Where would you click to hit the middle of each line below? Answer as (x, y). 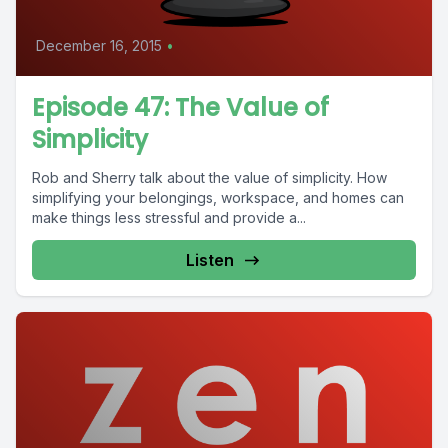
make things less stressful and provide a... (169, 217)
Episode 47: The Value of (180, 107)
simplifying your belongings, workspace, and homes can (218, 197)
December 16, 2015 (99, 45)
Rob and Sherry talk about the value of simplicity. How (209, 177)
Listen (210, 260)
